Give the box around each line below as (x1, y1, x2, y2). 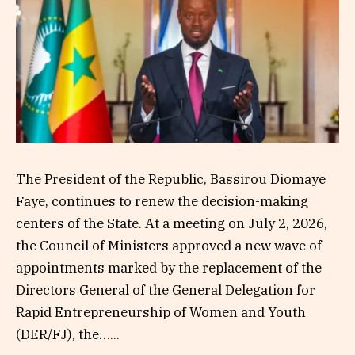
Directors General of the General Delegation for (16, 281, 315, 299)
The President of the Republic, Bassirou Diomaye (16, 170, 326, 188)
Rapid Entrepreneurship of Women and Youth (16, 303, 306, 321)
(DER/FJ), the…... (16, 325, 120, 343)
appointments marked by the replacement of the (16, 258, 322, 277)
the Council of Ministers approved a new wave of (16, 236, 322, 254)
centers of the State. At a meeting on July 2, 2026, (16, 214, 327, 232)
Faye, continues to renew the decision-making (16, 192, 308, 210)
